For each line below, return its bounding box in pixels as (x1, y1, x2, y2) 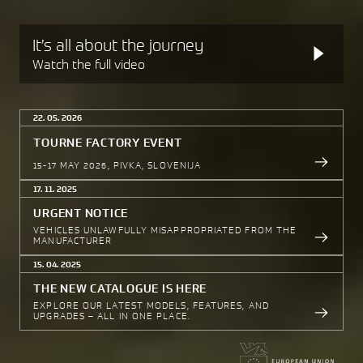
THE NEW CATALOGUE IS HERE (33, 281, 207, 297)
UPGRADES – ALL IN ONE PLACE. (33, 310, 190, 322)
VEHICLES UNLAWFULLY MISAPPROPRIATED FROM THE (33, 224, 297, 237)
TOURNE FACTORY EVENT (33, 135, 182, 150)
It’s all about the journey (32, 34, 203, 55)
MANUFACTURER (33, 234, 113, 247)
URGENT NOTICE (33, 206, 129, 221)
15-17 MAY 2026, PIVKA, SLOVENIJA (33, 159, 202, 172)
